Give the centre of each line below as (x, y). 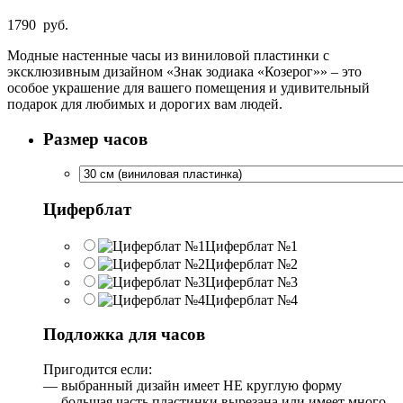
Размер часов (95, 139)
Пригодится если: (98, 370)
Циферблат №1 (251, 246)
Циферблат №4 (251, 300)
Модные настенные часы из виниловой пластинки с (168, 55)
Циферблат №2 (251, 264)
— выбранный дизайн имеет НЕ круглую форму (193, 386)
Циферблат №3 (251, 282)
